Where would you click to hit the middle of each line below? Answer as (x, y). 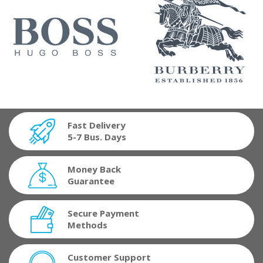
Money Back (94, 169)
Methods (87, 225)
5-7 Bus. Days (97, 136)
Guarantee (91, 181)
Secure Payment (103, 213)
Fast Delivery (97, 125)
